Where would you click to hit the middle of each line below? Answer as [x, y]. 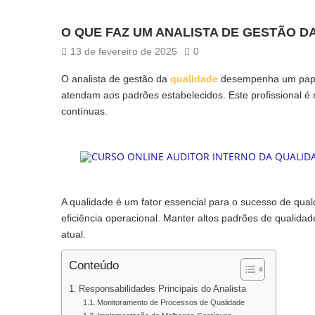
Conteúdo [94, 266]
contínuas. [84, 111]
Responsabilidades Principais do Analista [162, 289]
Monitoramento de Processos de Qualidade [171, 302]
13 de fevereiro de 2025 [124, 51]
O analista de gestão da [116, 78]
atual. [73, 234]
